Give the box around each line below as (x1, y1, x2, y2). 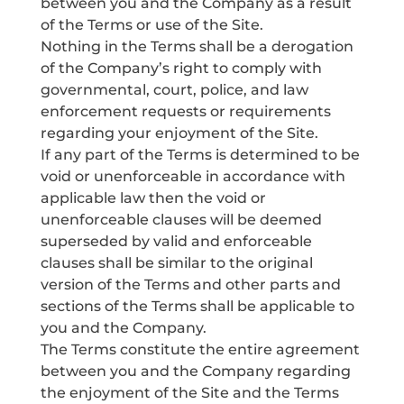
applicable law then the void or (40, 189, 266, 207)
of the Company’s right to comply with (40, 60, 322, 77)
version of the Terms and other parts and (40, 276, 341, 293)
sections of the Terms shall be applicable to (40, 298, 354, 315)
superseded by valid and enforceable (40, 233, 312, 250)
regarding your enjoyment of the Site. (40, 124, 318, 142)
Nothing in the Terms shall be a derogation (40, 38, 353, 55)
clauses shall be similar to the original (40, 254, 313, 271)
